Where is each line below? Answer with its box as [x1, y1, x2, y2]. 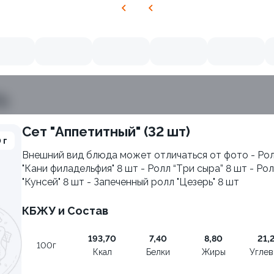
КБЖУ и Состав [22, 204, 108, 217]
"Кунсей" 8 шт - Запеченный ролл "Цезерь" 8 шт [22, 176, 239, 188]
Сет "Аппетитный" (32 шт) [31, 124, 190, 139]
